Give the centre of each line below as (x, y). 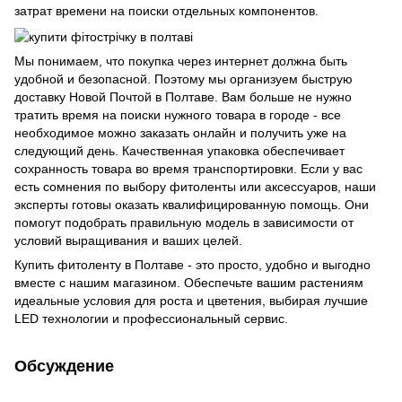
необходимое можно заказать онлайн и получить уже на (180, 132)
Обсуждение (64, 366)
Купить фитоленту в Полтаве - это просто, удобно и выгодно (192, 264)
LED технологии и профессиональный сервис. (151, 318)
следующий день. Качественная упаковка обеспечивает (179, 150)
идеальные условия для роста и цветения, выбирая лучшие (191, 300)
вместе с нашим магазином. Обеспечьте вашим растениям (189, 282)
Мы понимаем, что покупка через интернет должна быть (181, 61)
